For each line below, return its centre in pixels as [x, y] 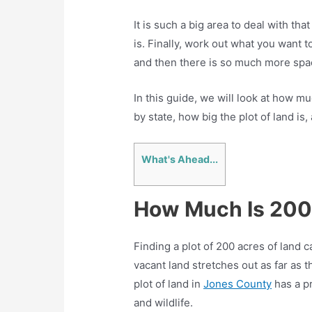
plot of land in [169, 284]
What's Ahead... [180, 159]
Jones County [238, 284]
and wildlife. [164, 303]
